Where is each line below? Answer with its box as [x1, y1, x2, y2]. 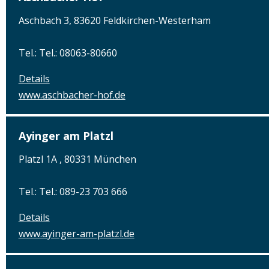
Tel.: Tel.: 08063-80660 [18, 46, 117, 59]
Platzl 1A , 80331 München [18, 153, 136, 166]
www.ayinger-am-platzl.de [18, 227, 134, 241]
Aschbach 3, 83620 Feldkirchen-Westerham [18, 13, 211, 27]
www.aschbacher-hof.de [18, 88, 125, 101]
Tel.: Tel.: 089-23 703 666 [18, 185, 127, 199]
